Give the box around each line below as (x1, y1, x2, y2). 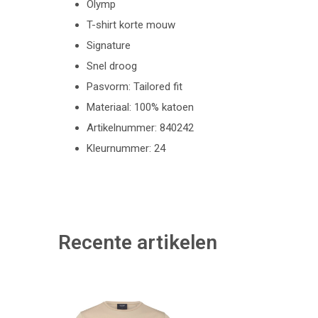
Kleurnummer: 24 (87, 142, 165, 155)
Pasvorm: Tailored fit (87, 80, 182, 93)
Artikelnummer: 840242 (87, 121, 194, 134)
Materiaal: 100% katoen (87, 101, 197, 114)
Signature (87, 39, 131, 52)
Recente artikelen (58, 231, 217, 254)
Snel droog (87, 60, 137, 72)
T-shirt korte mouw (87, 18, 175, 31)
